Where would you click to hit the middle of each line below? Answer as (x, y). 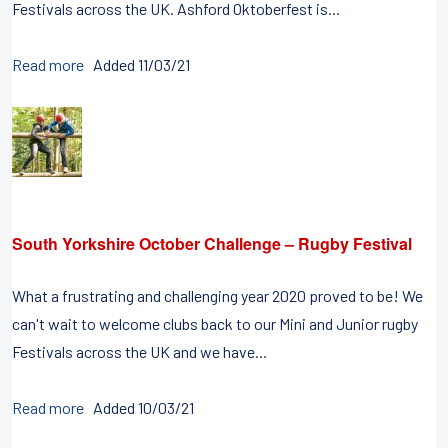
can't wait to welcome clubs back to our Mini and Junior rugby (215, 323)
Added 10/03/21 (143, 407)
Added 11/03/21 (141, 64)
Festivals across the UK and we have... (139, 351)
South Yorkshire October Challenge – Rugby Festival (212, 243)
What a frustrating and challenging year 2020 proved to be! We (217, 295)
